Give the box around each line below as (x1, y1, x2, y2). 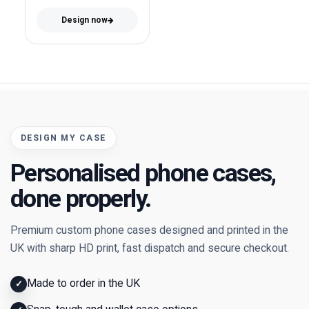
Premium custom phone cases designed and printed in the (10, 223, 288, 237)
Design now (61, 15, 108, 26)
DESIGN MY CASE (21, 132, 106, 143)
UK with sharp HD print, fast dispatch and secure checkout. (10, 241, 289, 255)
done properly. (10, 184, 151, 214)
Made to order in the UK (27, 277, 140, 290)
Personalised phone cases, (10, 159, 276, 188)
